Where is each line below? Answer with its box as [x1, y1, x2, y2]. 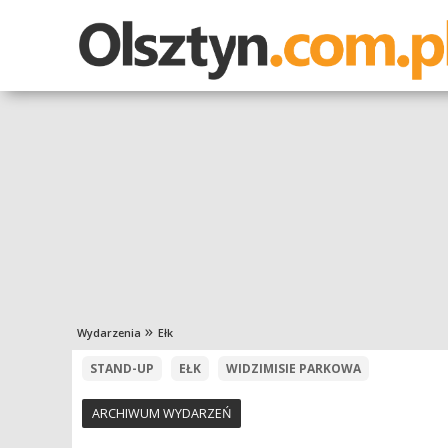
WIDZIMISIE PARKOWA [226, 360, 361, 377]
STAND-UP [90, 360, 154, 377]
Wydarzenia [77, 325, 141, 340]
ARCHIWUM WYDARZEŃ [92, 405, 231, 422]
